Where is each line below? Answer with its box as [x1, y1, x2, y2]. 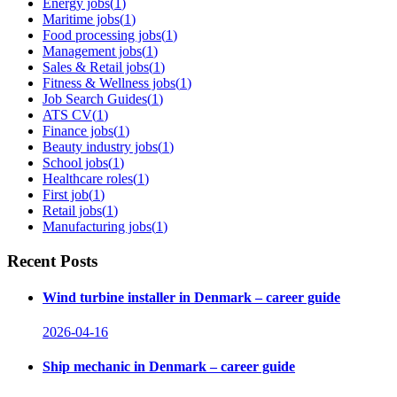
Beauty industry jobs [43, 138, 158, 154]
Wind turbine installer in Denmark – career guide [43, 289, 340, 305]
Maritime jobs [43, 11, 120, 27]
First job [43, 186, 89, 202]
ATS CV [43, 106, 92, 122]
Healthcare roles [43, 170, 133, 186]
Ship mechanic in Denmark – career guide [43, 359, 295, 375]
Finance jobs [43, 122, 113, 138]
